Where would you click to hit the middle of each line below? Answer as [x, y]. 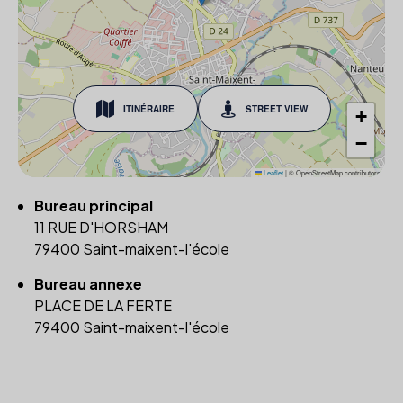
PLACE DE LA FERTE [103, 306]
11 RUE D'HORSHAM [101, 228]
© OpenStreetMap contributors [334, 173]
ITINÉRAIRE [148, 109]
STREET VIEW [276, 109]
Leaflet [273, 173]
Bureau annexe [88, 284]
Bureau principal [94, 206]
